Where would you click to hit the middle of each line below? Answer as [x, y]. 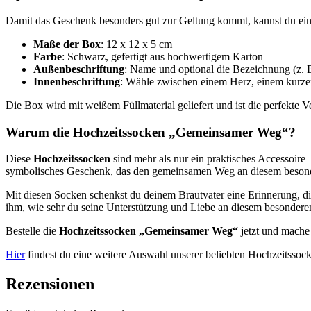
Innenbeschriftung [77, 81]
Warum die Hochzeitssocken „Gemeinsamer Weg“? [151, 132]
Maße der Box [67, 44]
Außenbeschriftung [79, 69]
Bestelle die [32, 231]
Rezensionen [50, 284]
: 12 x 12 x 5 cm [136, 44]
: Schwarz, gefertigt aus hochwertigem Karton [162, 56]
